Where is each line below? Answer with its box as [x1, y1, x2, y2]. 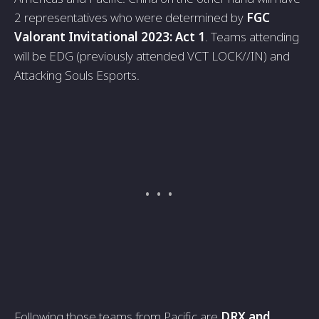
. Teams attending [205, 28, 299, 45]
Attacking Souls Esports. [14, 67, 140, 83]
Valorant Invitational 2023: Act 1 [14, 28, 205, 45]
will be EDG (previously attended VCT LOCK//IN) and [14, 48, 290, 64]
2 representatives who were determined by [14, 9, 246, 26]
